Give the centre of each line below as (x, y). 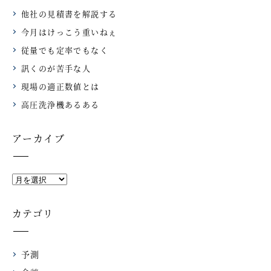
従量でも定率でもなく (65, 50)
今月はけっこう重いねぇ (69, 31)
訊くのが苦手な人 (56, 68)
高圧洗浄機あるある (60, 104)
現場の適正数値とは (60, 86)
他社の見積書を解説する (69, 13)
